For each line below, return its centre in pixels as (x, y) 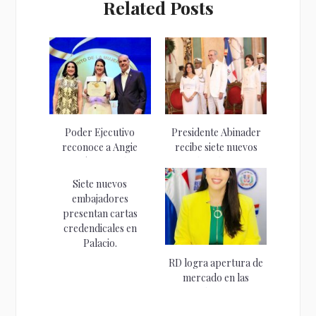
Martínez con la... (100, 162)
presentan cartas (100, 214)
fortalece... (216, 177)
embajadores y (216, 162)
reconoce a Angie (100, 147)
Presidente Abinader (216, 133)
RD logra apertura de (216, 263)
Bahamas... (216, 293)
